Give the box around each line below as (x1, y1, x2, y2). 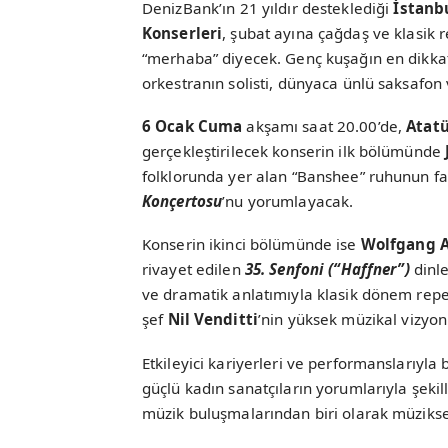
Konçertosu (142, 191, 223, 212)
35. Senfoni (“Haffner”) (244, 259, 410, 280)
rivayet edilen (142, 259, 245, 280)
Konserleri (142, 22, 223, 43)
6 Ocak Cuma (142, 116, 243, 137)
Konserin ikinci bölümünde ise (142, 234, 361, 255)
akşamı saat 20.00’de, (242, 116, 407, 137)
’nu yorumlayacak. (222, 191, 354, 212)
